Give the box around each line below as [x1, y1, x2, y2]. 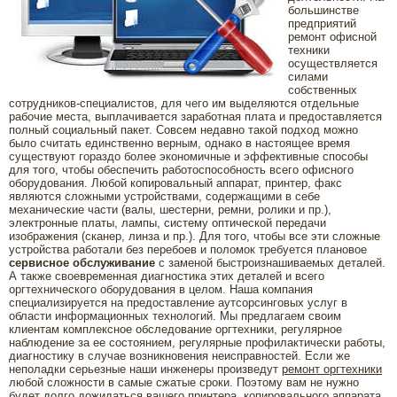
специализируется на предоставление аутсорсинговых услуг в [9, 296, 347, 309]
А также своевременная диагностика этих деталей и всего [9, 269, 324, 283]
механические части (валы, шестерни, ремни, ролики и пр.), [9, 203, 331, 216]
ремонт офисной [288, 30, 377, 43]
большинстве [288, 4, 359, 17]
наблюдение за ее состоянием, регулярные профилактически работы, [9, 336, 385, 349]
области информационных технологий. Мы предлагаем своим [9, 309, 341, 323]
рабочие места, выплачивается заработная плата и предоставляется [9, 110, 382, 123]
